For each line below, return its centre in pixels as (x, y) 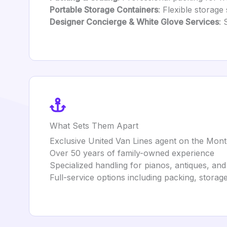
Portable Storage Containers (104, 10)
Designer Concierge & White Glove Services (134, 22)
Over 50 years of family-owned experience (132, 153)
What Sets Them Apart (94, 126)
